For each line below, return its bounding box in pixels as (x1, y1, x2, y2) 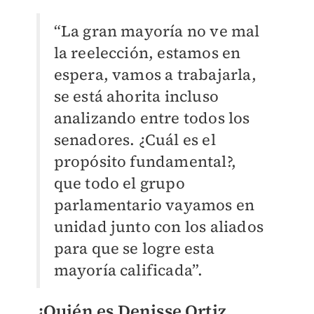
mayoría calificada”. (53, 259, 203, 281)
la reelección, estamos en (53, 42, 241, 64)
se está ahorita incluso (53, 86, 219, 107)
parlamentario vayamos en (53, 194, 255, 216)
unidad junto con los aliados (53, 216, 264, 238)
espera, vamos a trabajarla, (53, 64, 257, 86)
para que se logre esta (53, 238, 214, 259)
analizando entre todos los (53, 107, 250, 129)
